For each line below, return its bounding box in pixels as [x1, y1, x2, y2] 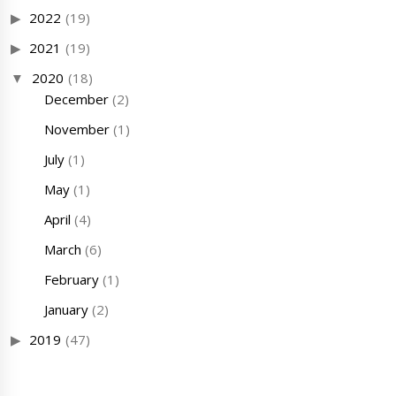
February [43, 270, 99, 289]
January [43, 301, 88, 319]
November [43, 120, 110, 139]
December [43, 90, 109, 109]
